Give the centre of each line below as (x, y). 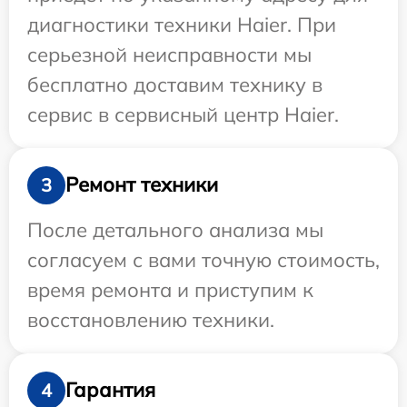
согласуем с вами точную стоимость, (203, 259)
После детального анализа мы (175, 229)
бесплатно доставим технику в (175, 84)
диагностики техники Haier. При (182, 24)
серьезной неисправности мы (169, 54)
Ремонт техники (142, 185)
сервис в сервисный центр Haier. (183, 114)
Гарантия (110, 390)
